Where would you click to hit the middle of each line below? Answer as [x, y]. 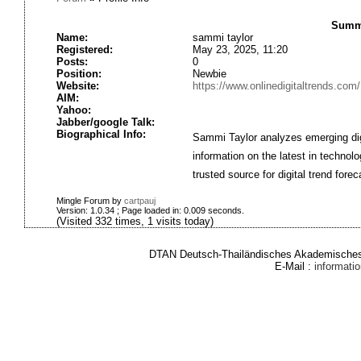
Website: [77, 86]
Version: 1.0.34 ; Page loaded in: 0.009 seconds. [150, 210]
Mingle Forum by [90, 201]
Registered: [84, 50]
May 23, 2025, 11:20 [240, 50]
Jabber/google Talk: [105, 122]
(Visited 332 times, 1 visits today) [135, 221]
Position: [79, 74]
